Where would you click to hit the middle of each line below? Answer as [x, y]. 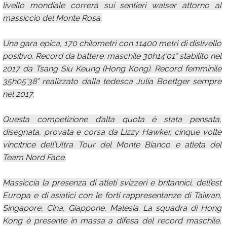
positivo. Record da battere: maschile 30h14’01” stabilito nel [112, 56]
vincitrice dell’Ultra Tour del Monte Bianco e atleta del [112, 145]
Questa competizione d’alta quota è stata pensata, [112, 119]
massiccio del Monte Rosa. [52, 18]
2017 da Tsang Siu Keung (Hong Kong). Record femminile [112, 69]
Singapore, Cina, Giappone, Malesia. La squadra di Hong [112, 208]
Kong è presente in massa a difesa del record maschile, [112, 221]
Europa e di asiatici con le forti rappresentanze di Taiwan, [112, 195]
